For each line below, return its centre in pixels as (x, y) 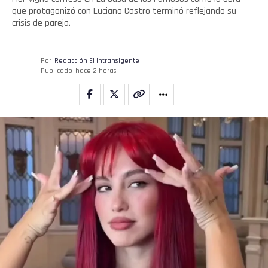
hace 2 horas (96, 71)
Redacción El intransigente (97, 60)
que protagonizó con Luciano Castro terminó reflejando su (124, 11)
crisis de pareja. (41, 23)
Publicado (57, 71)
